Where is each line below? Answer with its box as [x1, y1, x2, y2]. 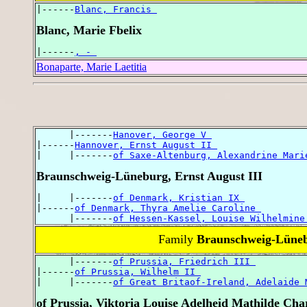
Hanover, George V [113, 129, 212, 140]
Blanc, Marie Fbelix [36, 23, 142, 38]
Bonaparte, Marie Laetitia [36, 61, 147, 73]
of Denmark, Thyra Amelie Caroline [75, 202, 261, 213]
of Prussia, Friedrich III [113, 256, 256, 267]
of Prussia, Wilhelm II [75, 266, 201, 277]
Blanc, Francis [75, 4, 157, 15]
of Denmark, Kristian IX [113, 192, 245, 203]
